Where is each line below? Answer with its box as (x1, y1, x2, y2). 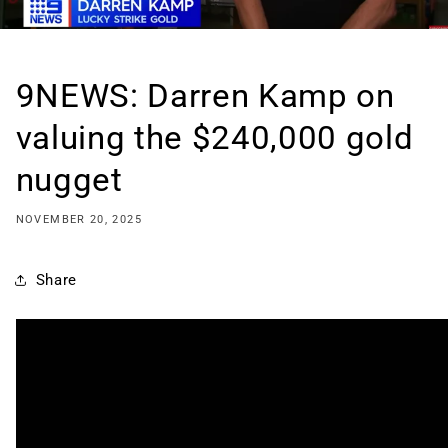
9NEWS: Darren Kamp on (15, 76, 395, 116)
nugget (15, 160, 123, 200)
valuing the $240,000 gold (15, 118, 414, 158)
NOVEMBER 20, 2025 (15, 212, 142, 226)
